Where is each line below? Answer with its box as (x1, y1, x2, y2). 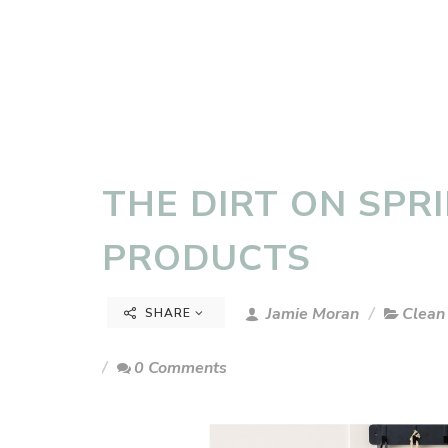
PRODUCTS (102, 234, 311, 283)
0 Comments (134, 357, 227, 379)
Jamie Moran (262, 303, 359, 325)
